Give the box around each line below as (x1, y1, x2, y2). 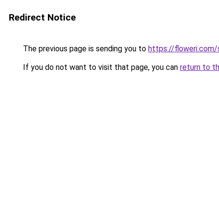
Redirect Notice (9, 12, 76, 23)
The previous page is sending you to (21, 44, 148, 53)
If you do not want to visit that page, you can (21, 63, 180, 72)
